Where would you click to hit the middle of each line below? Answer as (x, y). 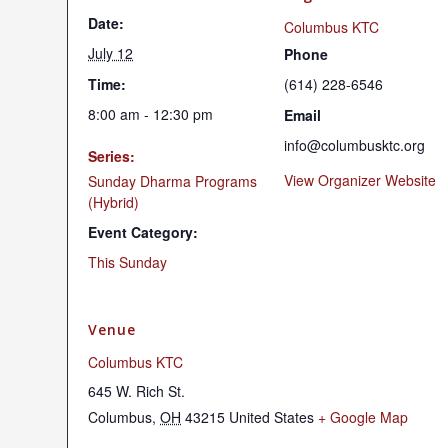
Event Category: (143, 232)
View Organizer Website (360, 180)
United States (271, 417)
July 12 (110, 53)
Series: (111, 156)
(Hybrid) (113, 202)
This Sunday (127, 262)
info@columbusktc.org (354, 145)
